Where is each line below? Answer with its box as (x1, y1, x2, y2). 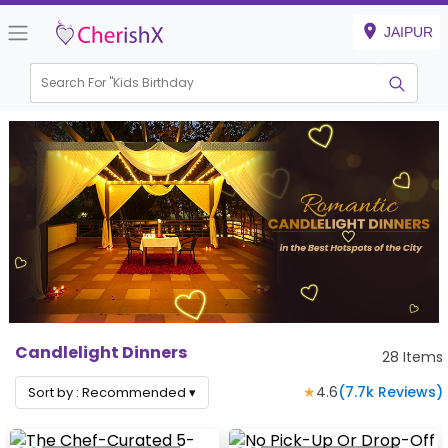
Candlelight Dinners (15, 340, 187, 364)
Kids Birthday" (113, 74, 199, 92)
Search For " (41, 74, 114, 92)
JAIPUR (384, 24, 433, 40)
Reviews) (374, 381, 443, 402)
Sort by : (28, 382, 82, 402)
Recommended (82, 382, 186, 402)
